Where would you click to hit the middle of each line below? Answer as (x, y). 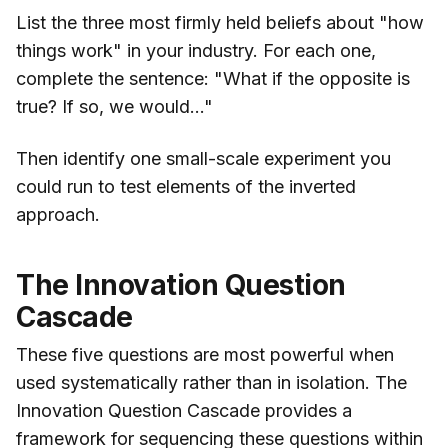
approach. (58, 215)
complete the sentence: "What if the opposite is (213, 79)
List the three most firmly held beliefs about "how (220, 23)
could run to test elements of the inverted (186, 187)
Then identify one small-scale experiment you (203, 159)
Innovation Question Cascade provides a (184, 411)
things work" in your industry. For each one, (196, 51)
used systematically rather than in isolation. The (211, 383)
